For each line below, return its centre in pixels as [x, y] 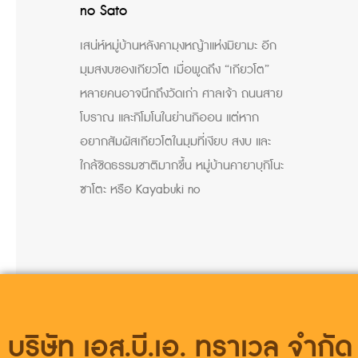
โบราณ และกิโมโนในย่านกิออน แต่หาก [169, 117]
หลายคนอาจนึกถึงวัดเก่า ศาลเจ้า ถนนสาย [181, 93]
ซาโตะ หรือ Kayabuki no [140, 189]
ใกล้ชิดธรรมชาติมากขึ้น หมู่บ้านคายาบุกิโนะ [182, 165]
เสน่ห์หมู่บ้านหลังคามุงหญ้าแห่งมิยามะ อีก [178, 46]
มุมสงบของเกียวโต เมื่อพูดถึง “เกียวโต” [175, 70]
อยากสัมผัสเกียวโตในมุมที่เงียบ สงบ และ [175, 141]
